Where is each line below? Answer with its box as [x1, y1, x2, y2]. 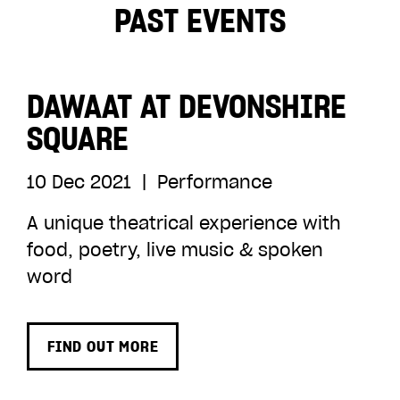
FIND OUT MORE [47, 337, 159, 355]
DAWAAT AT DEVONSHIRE [27, 86, 346, 127]
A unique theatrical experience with [27, 212, 341, 235]
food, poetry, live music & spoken [27, 238, 323, 262]
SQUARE [27, 118, 129, 159]
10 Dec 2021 [27, 171, 137, 194]
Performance [152, 171, 272, 194]
